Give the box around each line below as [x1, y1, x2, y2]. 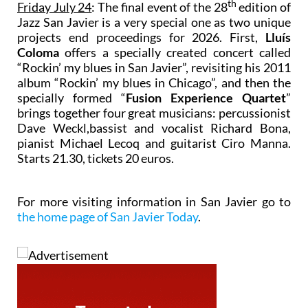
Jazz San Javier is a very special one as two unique [17, 14, 291, 30]
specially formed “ [17, 89, 126, 105]
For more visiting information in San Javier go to [17, 193, 291, 209]
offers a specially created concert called [59, 44, 291, 60]
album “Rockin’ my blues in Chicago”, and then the [17, 74, 291, 90]
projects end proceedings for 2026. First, [17, 29, 265, 45]
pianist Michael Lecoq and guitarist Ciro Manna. [17, 135, 291, 151]
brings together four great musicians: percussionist [17, 104, 291, 120]
